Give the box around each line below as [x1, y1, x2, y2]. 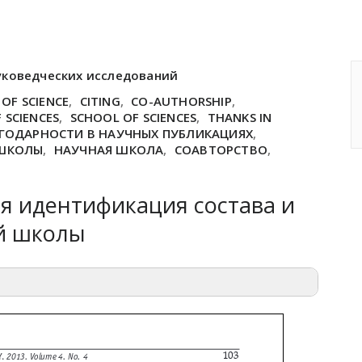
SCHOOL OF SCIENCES [69, 109, 197, 125]
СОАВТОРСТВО [174, 141, 268, 158]
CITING [79, 93, 120, 109]
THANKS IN [207, 109, 272, 125]
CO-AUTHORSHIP [131, 93, 232, 109]
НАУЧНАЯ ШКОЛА [53, 141, 164, 158]
